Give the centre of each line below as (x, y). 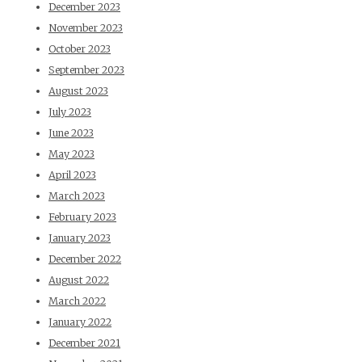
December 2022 (85, 259)
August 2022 (79, 280)
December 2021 (84, 343)
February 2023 (82, 217)
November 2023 (86, 28)
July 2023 (70, 112)
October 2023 (80, 49)
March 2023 (77, 196)
